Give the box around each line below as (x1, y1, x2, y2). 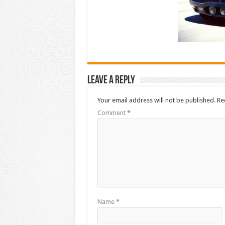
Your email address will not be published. (97, 96, 215, 104)
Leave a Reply (87, 74, 135, 86)
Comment (97, 108, 127, 117)
